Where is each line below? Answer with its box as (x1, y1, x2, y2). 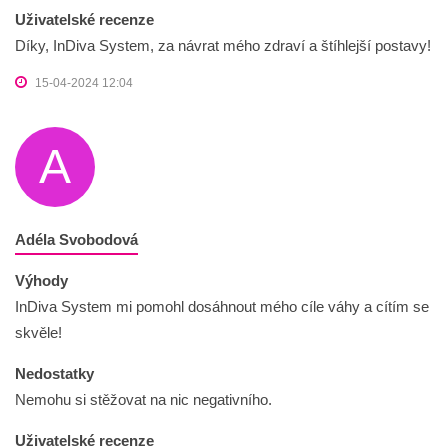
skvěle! (15, 324, 62, 342)
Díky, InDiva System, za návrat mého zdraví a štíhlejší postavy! (15, 37, 431, 55)
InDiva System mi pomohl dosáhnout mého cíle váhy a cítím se (15, 298, 429, 316)
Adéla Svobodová (15, 231, 138, 249)
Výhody (15, 272, 68, 290)
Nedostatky (15, 365, 94, 383)
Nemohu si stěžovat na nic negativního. (15, 391, 272, 409)
